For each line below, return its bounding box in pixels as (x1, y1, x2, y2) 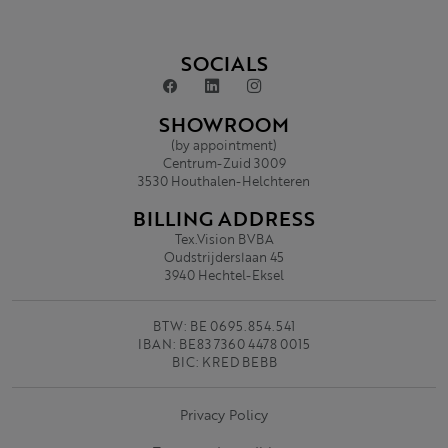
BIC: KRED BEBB (171, 353, 277, 371)
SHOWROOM (159, 109, 289, 139)
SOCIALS (180, 48, 268, 78)
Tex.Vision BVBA (174, 230, 274, 248)
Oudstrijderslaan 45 (164, 248, 284, 266)
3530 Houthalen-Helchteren (138, 172, 310, 190)
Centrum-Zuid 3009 (162, 154, 286, 172)
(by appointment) (171, 136, 277, 154)
